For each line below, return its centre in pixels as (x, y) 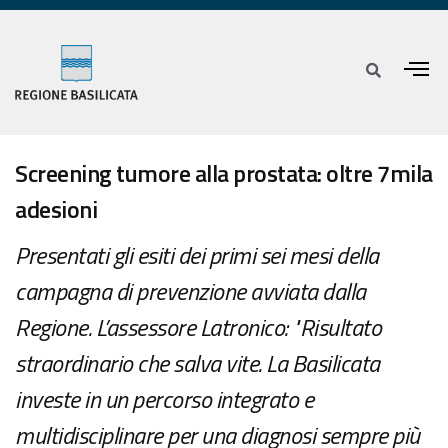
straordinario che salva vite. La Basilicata (197, 363)
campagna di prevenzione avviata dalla (190, 291)
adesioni (56, 209)
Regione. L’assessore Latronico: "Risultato (198, 327)
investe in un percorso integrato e (164, 399)
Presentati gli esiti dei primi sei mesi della (197, 255)
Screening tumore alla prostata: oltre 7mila (224, 173)
